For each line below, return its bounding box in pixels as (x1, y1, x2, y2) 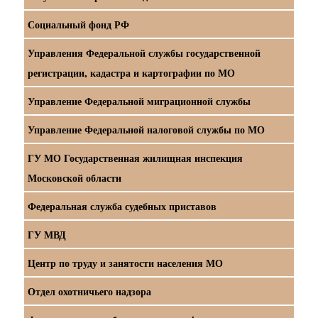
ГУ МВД (28, 227, 67, 243)
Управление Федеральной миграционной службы (28, 94, 251, 109)
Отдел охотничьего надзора (28, 284, 152, 300)
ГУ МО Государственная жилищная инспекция (28, 150, 243, 166)
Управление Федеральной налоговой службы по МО (28, 122, 265, 138)
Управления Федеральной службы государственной (28, 45, 261, 61)
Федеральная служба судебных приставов (28, 199, 217, 214)
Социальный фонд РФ (28, 17, 130, 33)
